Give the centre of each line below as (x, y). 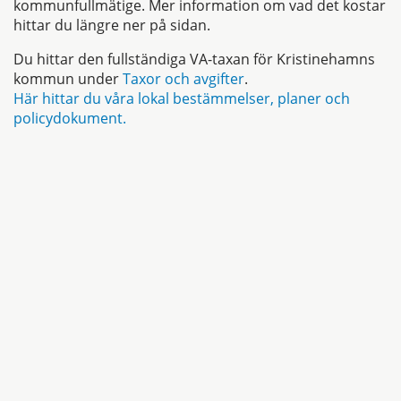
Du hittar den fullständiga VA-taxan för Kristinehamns (194, 60)
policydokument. (72, 119)
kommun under (68, 79)
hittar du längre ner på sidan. (112, 26)
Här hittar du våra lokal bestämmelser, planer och (182, 99)
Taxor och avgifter (183, 79)
